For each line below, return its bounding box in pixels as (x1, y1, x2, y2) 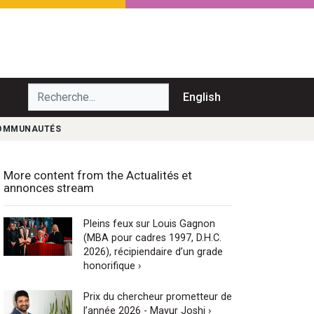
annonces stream (4, 180, 94, 195)
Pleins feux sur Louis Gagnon (83, 217, 215, 230)
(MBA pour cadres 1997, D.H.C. (83, 231, 221, 244)
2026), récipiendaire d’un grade (83, 245, 223, 258)
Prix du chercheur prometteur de (83, 290, 232, 303)
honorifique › (83, 259, 141, 272)
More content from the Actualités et (4, 168, 192, 182)
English (183, 90, 221, 104)
